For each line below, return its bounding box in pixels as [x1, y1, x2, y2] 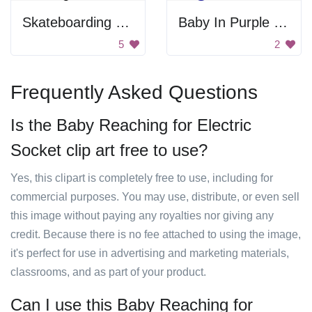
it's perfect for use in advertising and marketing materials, [10, 247, 289, 259]
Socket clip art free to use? [10, 141, 208, 159]
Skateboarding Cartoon [116, 15, 130, 30]
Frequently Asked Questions [10, 81, 258, 103]
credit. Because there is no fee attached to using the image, [10, 228, 301, 240]
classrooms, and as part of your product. [10, 266, 206, 278]
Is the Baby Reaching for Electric [10, 116, 251, 134]
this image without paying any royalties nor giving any [10, 210, 274, 221]
